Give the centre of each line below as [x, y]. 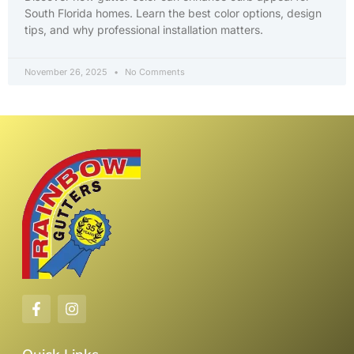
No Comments [154, 72]
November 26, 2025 [67, 72]
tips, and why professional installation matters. [144, 29]
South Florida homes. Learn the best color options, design [173, 13]
